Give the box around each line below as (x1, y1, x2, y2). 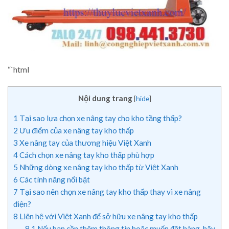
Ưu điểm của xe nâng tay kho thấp (18, 126, 134, 135)
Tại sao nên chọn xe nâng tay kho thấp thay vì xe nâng (18, 187, 201, 197)
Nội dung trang (78, 94, 132, 103)
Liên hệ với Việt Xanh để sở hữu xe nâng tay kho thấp (18, 212, 198, 221)
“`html (8, 64, 29, 75)
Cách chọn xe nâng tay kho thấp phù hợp (18, 150, 154, 160)
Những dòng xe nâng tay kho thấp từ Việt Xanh (18, 163, 178, 172)
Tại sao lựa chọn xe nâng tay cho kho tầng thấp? (18, 113, 182, 123)
